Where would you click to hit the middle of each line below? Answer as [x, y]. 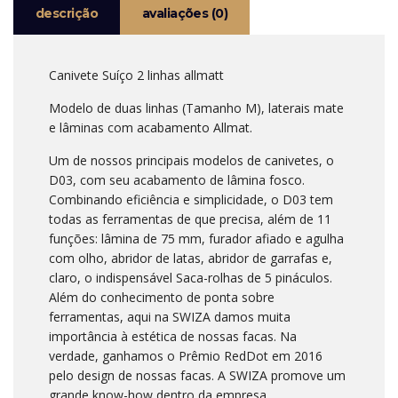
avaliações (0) [185, 13]
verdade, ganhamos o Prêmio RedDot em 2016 [186, 355]
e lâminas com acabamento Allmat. [151, 127]
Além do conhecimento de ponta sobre [162, 297]
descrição [67, 13]
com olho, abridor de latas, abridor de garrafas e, [191, 258]
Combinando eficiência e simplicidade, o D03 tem [191, 199]
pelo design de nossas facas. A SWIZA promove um [197, 375]
